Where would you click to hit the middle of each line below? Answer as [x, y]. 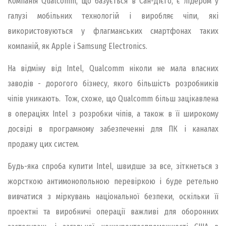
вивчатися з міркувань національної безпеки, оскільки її [113, 197]
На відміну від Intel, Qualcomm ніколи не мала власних [113, 69]
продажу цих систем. [43, 144]
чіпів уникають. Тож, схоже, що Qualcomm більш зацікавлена [113, 99]
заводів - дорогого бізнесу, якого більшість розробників [113, 84]
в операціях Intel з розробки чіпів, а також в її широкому [113, 114]
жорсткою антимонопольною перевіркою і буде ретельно [113, 182]
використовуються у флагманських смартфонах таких [113, 31]
